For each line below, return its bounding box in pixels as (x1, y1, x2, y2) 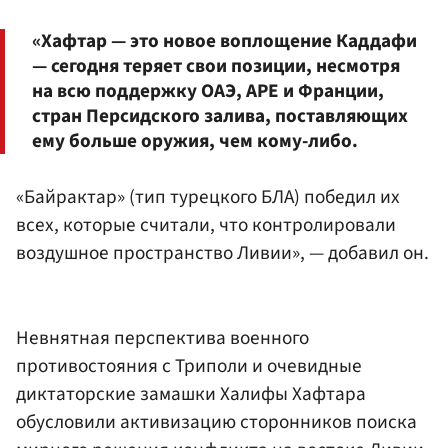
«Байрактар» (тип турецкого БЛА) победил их (16, 182, 400, 211)
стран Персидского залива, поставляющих (32, 102, 408, 131)
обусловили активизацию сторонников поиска (16, 408, 417, 437)
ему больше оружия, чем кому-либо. (32, 127, 358, 156)
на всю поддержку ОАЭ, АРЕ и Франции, (32, 77, 384, 106)
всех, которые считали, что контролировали (16, 210, 396, 239)
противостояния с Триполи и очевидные (16, 352, 362, 381)
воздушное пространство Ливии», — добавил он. (16, 238, 429, 267)
